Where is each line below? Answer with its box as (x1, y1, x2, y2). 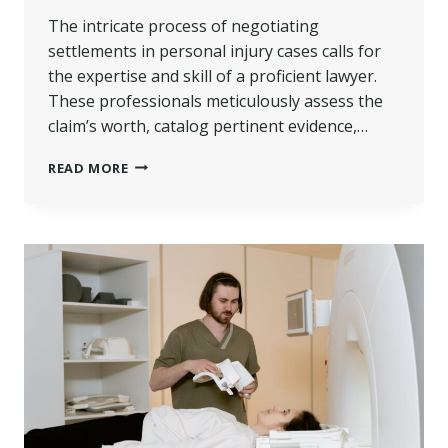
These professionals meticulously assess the (48, 89, 383, 112)
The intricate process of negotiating (48, 14, 319, 37)
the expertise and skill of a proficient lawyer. (48, 64, 377, 87)
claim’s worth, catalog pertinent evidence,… (48, 114, 368, 137)
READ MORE (48, 158, 129, 177)
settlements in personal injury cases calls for (48, 39, 381, 62)
